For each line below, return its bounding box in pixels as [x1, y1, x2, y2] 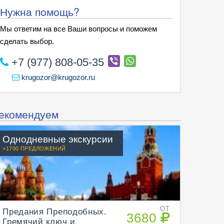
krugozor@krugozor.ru [19, 73, 95, 81]
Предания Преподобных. [2, 204, 107, 217]
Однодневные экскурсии [2, 131, 113, 145]
